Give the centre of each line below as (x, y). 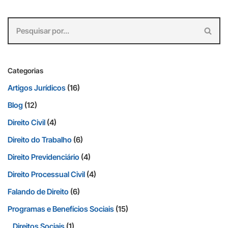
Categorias (25, 70)
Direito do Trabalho (40, 140)
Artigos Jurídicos (37, 88)
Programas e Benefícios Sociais (61, 209)
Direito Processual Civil (46, 174)
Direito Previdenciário (44, 157)
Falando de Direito (38, 192)
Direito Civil (26, 122)
